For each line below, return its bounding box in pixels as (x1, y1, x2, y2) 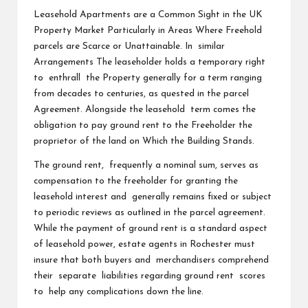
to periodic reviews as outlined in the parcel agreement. (34, 208, 265, 217)
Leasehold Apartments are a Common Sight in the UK (34, 10, 263, 19)
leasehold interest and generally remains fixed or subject (34, 192, 272, 201)
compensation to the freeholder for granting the (34, 176, 238, 186)
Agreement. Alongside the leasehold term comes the (34, 104, 256, 114)
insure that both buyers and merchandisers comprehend (34, 255, 269, 265)
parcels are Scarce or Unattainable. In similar (34, 41, 225, 51)
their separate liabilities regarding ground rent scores (34, 271, 265, 280)
